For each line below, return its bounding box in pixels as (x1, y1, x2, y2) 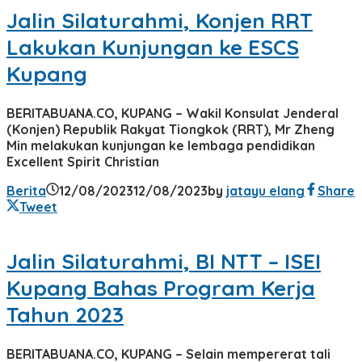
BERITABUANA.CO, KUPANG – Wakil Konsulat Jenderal (6, 104, 339, 121)
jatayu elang (226, 182, 305, 199)
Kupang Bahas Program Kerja (6, 275, 315, 302)
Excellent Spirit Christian (6, 153, 159, 170)
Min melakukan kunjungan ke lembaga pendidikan (6, 137, 315, 154)
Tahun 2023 (6, 301, 124, 329)
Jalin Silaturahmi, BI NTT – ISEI (6, 248, 321, 276)
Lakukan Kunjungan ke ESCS (6, 33, 299, 61)
